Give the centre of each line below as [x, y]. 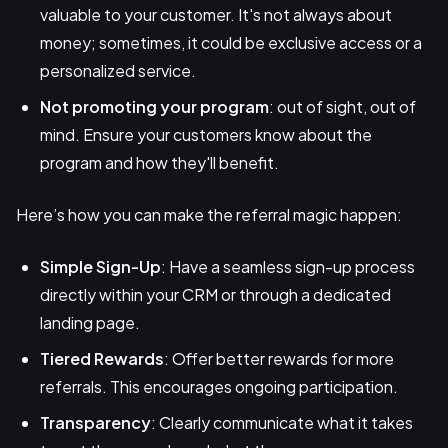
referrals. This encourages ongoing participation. [219, 387]
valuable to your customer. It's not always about [216, 15]
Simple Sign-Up [100, 267]
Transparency [95, 423]
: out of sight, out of [342, 107]
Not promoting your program [154, 107]
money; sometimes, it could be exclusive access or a [231, 43]
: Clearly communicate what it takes [282, 423]
